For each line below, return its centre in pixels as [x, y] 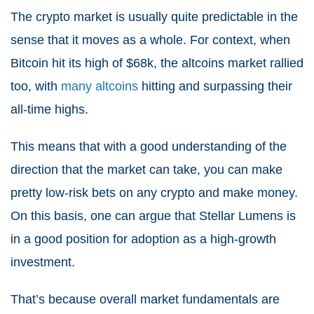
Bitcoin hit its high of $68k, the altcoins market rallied [157, 63]
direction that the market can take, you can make [146, 169]
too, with [36, 86]
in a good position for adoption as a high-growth [143, 239]
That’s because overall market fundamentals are [145, 299]
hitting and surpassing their [215, 86]
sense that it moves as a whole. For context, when [150, 40]
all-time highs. [49, 109]
